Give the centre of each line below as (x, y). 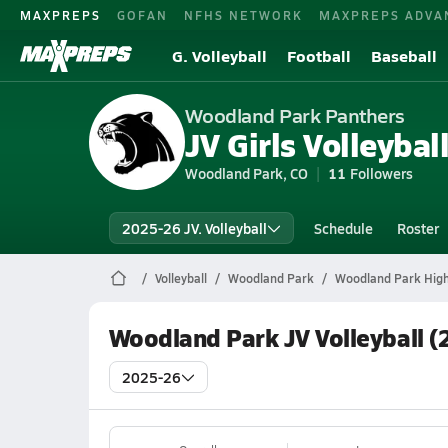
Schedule (343, 228)
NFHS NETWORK (243, 14)
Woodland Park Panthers (294, 115)
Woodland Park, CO (246, 173)
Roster (417, 228)
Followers (381, 173)
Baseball (404, 55)
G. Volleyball (219, 55)
